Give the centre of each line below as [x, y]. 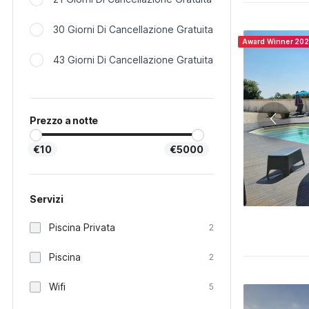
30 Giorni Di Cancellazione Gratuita [133, 29]
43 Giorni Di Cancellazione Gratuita [133, 60]
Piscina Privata [82, 227]
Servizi [47, 199]
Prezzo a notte [64, 120]
